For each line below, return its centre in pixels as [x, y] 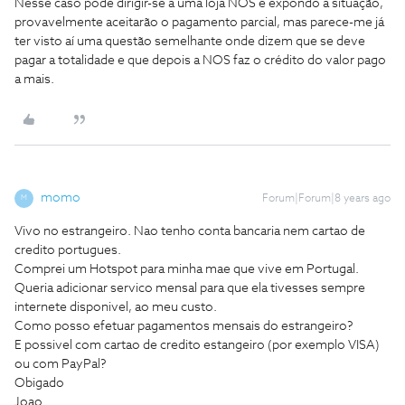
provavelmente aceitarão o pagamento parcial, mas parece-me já [199, 22]
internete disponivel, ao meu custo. [116, 307]
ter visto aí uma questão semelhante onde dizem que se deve [190, 41]
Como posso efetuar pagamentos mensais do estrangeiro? [184, 326]
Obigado [39, 383]
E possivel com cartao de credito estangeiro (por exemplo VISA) [197, 345]
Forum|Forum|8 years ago [326, 198]
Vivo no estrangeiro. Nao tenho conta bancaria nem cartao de [190, 231]
